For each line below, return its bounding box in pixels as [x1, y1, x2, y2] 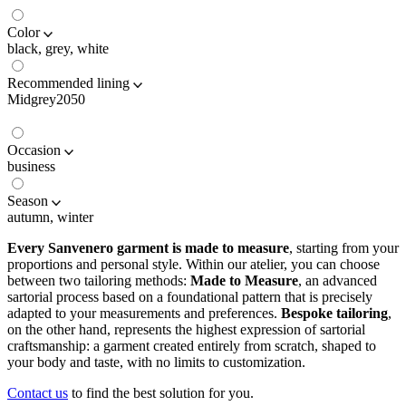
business [7, 159, 55, 175]
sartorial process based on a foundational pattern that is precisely [7, 289, 372, 305]
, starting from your [289, 240, 399, 256]
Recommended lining [7, 75, 130, 92]
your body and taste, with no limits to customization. [7, 354, 305, 371]
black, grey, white [7, 41, 109, 57]
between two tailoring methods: [7, 273, 190, 289]
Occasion [7, 142, 61, 159]
